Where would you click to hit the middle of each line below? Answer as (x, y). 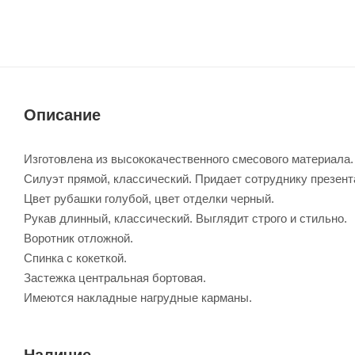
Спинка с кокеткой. (75, 258)
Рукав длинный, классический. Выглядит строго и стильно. (185, 218)
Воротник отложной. (78, 238)
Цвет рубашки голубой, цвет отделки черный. (149, 198)
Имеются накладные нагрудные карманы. (138, 297)
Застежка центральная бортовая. (115, 277)
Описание (62, 115)
